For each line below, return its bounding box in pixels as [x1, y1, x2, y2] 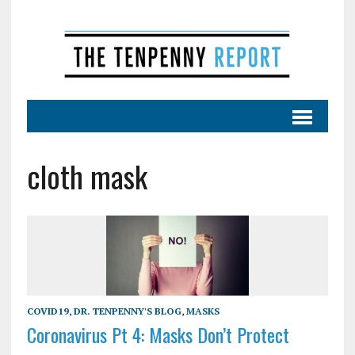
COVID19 [26, 305, 69, 318]
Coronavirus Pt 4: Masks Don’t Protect [26, 320, 289, 349]
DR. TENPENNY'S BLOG [73, 305, 181, 318]
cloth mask [26, 154, 147, 198]
